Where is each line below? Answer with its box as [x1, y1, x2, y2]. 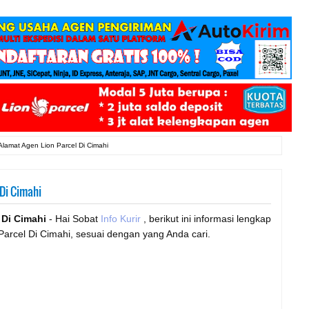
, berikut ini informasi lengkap [143, 213, 271, 225]
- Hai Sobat [46, 213, 101, 225]
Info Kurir [101, 213, 143, 225]
